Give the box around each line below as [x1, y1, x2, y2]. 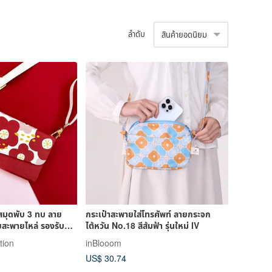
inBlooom [85, 237, 121, 249]
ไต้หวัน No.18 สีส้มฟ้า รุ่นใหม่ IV [85, 219, 199, 232]
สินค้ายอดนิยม [161, 28, 207, 40]
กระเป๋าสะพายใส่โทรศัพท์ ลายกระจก [85, 208, 211, 220]
